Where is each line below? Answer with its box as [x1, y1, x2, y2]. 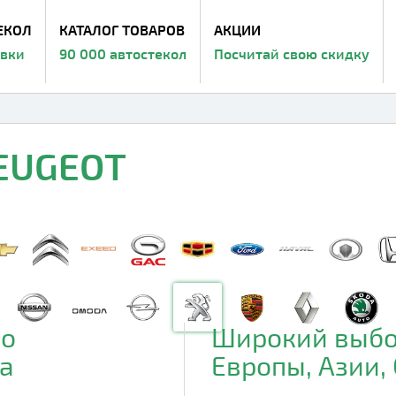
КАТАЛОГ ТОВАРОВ [59, 21, 185, 38]
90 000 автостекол [59, 45, 187, 62]
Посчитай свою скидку [214, 45, 369, 62]
